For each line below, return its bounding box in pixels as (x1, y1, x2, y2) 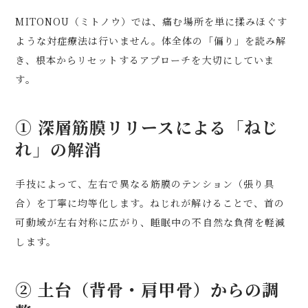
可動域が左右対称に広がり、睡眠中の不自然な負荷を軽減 (15, 215, 286, 229)
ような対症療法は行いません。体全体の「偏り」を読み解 (15, 34, 287, 47)
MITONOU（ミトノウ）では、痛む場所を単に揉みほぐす (15, 14, 287, 28)
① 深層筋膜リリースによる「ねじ (15, 115, 279, 139)
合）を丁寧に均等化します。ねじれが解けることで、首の (15, 196, 285, 210)
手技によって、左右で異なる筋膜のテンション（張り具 (15, 177, 275, 190)
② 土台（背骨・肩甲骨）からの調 (15, 277, 280, 301)
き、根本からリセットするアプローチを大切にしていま (15, 53, 275, 67)
